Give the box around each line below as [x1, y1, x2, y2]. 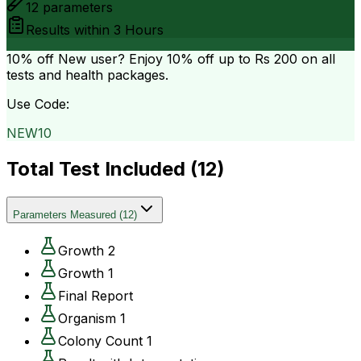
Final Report [58, 287, 133, 304]
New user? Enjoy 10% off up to [54, 50, 255, 67]
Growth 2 [58, 242, 115, 259]
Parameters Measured [13, 208, 116, 221]
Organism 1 [58, 309, 126, 326]
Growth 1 [58, 264, 114, 281]
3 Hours [114, 21, 164, 38]
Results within [26, 21, 114, 38]
